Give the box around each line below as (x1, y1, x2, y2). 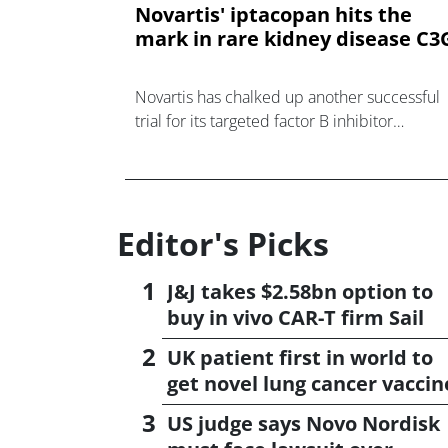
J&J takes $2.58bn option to (167, 278, 433, 305)
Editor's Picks (117, 222, 329, 265)
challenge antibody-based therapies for (135, 157, 413, 180)
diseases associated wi (135, 181, 295, 204)
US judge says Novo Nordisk (167, 410, 440, 437)
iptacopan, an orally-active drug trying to (135, 133, 416, 156)
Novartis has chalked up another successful (135, 85, 440, 108)
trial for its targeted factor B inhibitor (135, 109, 393, 132)
